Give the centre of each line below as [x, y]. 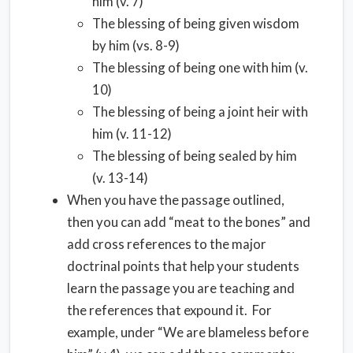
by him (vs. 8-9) [136, 45]
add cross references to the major [167, 244]
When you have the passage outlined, [176, 200]
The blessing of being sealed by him [195, 156]
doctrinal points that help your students [183, 266]
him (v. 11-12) [132, 134]
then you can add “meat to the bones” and [189, 222]
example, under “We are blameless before [188, 332]
